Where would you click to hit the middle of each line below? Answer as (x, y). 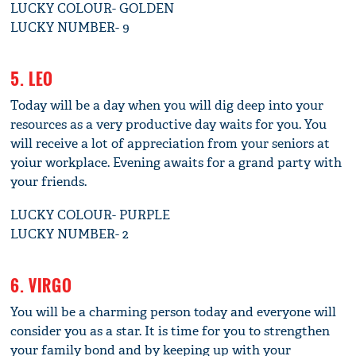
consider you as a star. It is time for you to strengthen (170, 331)
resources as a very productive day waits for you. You (169, 125)
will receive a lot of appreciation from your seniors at (170, 144)
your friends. (49, 182)
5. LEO (32, 79)
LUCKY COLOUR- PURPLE (91, 215)
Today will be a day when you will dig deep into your (167, 106)
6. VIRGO (41, 286)
